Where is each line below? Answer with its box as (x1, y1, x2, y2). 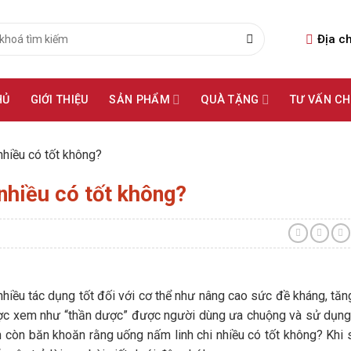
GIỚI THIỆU (30, 93, 89, 107)
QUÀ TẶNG (201, 93, 259, 107)
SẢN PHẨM (109, 93, 170, 107)
